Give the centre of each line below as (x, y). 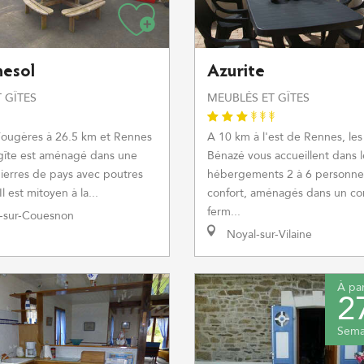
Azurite (236, 72)
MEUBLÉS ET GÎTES (258, 98)
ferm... (224, 212)
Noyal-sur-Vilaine (268, 234)
